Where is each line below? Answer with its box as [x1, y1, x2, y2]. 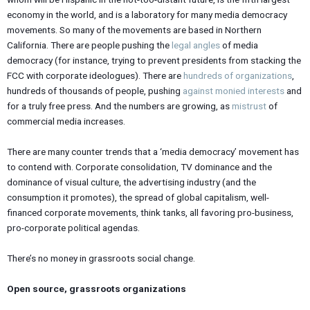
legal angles [172, 39, 220, 51]
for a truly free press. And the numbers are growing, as [7, 100, 232, 112]
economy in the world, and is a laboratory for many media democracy [7, 9, 287, 21]
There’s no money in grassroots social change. [7, 252, 195, 264]
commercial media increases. [7, 116, 125, 127]
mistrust [232, 100, 266, 112]
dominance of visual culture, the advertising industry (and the [7, 176, 256, 188]
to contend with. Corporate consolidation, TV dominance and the [7, 161, 272, 173]
